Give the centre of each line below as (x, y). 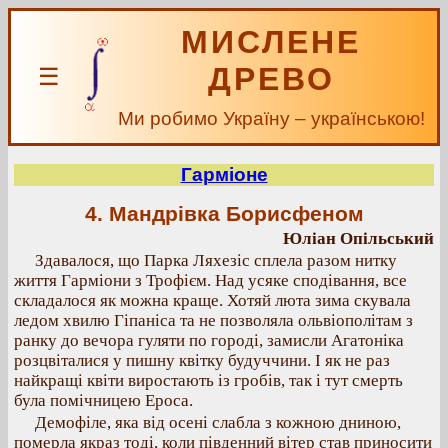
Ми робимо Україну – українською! (271, 118)
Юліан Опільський (358, 238)
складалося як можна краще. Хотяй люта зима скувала (212, 300)
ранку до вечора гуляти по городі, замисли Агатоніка (209, 340)
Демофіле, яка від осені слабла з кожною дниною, (218, 422)
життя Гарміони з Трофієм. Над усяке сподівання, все (210, 280)
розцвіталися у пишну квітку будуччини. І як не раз (202, 360)
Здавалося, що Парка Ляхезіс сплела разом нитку (216, 260)
